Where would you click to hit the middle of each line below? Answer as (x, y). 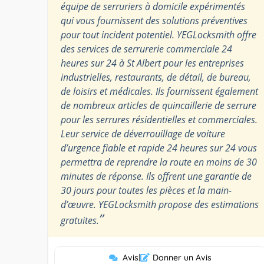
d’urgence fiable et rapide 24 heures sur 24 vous (159, 148)
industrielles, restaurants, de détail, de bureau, (156, 77)
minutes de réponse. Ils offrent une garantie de (156, 176)
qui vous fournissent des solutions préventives (154, 20)
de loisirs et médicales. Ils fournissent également (159, 91)
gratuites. (80, 220)
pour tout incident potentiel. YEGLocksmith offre (159, 34)
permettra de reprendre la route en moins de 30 (159, 162)
